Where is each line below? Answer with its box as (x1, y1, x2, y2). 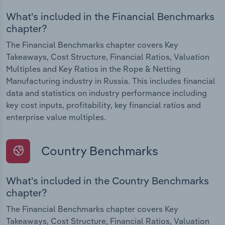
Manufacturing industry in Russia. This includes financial (6, 75, 215, 86)
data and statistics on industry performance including (6, 87, 207, 98)
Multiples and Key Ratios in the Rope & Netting (6, 63, 181, 74)
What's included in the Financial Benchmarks (6, 10, 214, 23)
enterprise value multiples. (6, 111, 106, 122)
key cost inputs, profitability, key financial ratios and (6, 99, 201, 110)
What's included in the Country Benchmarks (6, 174, 209, 187)
